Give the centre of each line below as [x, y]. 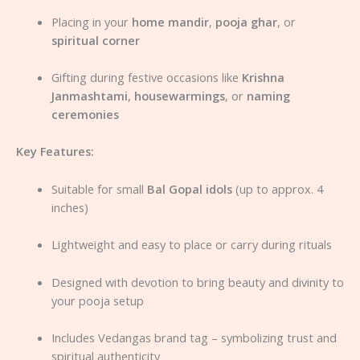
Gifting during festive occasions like [146, 78]
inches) [70, 207]
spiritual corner [95, 40]
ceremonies [85, 115]
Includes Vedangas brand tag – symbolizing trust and [194, 337]
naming [268, 96]
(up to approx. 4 [277, 188]
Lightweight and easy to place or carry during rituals [191, 245]
